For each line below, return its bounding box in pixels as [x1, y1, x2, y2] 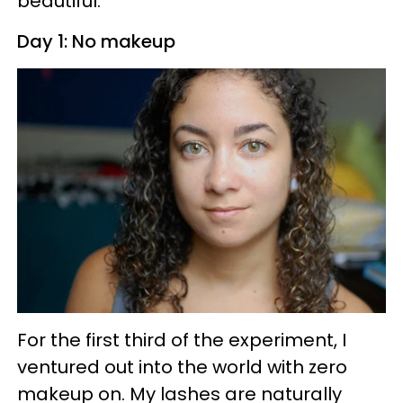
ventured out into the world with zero [17, 354, 347, 380]
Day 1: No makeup [17, 28, 175, 54]
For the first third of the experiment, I [17, 327, 346, 353]
